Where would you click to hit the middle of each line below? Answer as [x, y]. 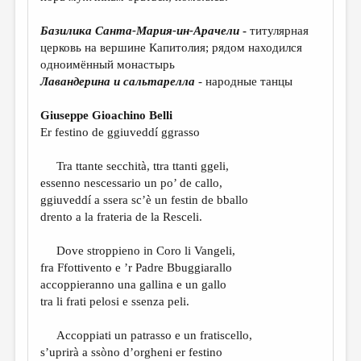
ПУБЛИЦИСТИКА [66, 118]
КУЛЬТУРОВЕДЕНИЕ [76, 90]
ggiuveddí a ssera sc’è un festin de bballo [145, 200]
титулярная [280, 31]
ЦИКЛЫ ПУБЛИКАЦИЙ [85, 174]
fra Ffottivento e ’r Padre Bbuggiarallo [137, 268]
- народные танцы [244, 82]
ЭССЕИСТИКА [55, 33]
